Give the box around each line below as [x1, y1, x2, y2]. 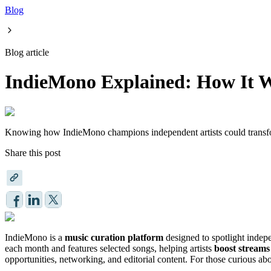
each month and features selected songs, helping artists [5, 243, 214, 253]
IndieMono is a [5, 232, 65, 243]
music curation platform [65, 232, 163, 243]
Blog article [5, 47, 49, 57]
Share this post [5, 147, 60, 158]
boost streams [214, 243, 270, 253]
